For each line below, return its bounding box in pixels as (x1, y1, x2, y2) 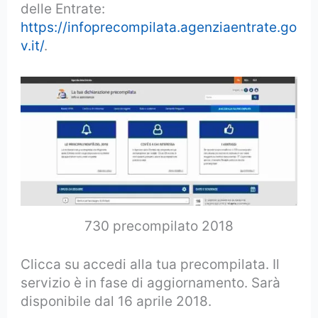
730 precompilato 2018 (84, 217, 234, 234)
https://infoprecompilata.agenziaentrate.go (21, 18, 297, 35)
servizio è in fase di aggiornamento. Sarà (21, 275, 281, 292)
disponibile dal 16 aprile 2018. (21, 293, 212, 310)
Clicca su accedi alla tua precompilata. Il (21, 256, 280, 273)
